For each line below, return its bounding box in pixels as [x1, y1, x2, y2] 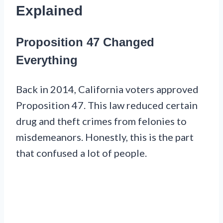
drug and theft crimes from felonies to [16, 114, 187, 127]
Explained [16, 2, 83, 18]
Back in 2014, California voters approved [16, 83, 199, 95]
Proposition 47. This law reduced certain [16, 99, 198, 111]
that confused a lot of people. [16, 146, 147, 159]
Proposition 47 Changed [16, 35, 154, 49]
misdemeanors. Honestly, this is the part [16, 130, 194, 143]
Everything [16, 53, 78, 67]
